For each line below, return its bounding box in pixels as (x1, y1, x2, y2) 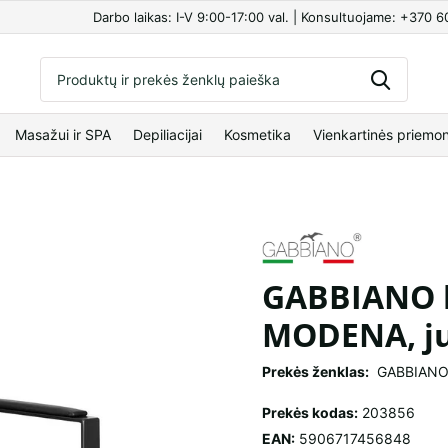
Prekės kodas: (261, 404, 358, 422)
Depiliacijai (133, 126, 202, 144)
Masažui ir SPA (15, 126, 111, 144)
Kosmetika (224, 126, 291, 144)
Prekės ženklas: (261, 363, 369, 381)
